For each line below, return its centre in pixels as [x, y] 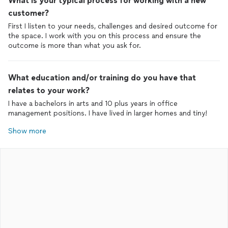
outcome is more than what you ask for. [75, 46]
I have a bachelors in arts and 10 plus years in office [93, 104]
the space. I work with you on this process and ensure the [105, 36]
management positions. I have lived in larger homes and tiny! [108, 113]
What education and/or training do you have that [102, 78]
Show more [27, 131]
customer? [28, 13]
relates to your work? [49, 90]
